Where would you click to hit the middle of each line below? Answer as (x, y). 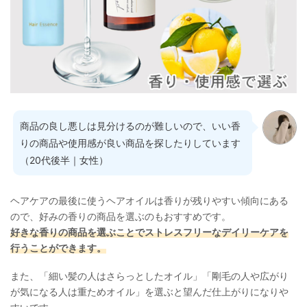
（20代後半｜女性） (64, 160)
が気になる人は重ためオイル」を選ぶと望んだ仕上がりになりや (149, 291)
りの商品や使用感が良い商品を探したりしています (131, 143)
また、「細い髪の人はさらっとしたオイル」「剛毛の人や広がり (149, 275)
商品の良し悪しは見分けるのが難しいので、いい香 (131, 125)
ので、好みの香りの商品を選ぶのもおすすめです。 (121, 216)
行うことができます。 (58, 247)
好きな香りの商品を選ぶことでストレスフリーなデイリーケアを (149, 232)
